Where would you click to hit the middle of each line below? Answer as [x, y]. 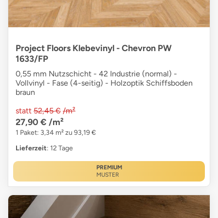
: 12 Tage [60, 148]
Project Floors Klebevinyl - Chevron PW [94, 48]
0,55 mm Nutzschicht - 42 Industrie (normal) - [96, 73]
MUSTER [108, 174]
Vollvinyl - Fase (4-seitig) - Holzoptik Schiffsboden [104, 83]
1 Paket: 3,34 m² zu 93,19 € [56, 132]
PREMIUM [109, 167]
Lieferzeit [31, 148]
